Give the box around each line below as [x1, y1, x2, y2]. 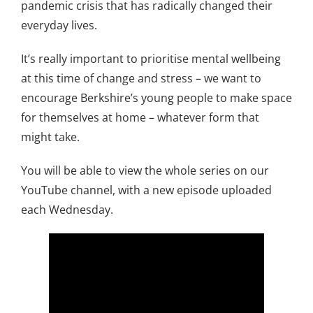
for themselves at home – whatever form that [21, 109, 259, 125]
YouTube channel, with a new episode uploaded [21, 182, 272, 198]
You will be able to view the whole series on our [21, 162, 269, 178]
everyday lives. [21, 17, 97, 33]
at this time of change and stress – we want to [21, 70, 261, 86]
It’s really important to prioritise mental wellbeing [21, 50, 281, 66]
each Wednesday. [21, 201, 113, 217]
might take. [21, 129, 80, 145]
